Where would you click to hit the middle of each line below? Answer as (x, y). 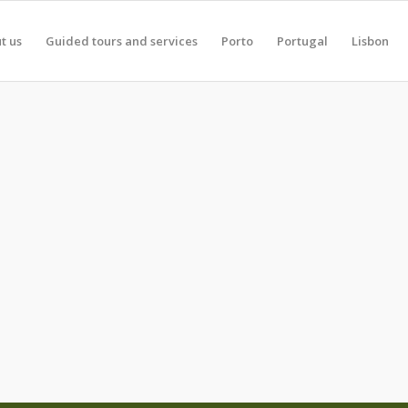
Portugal (302, 41)
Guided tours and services (122, 41)
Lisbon (370, 41)
